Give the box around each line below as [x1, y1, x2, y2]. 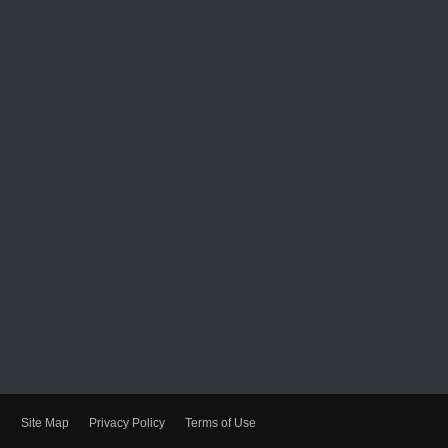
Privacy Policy [89, 416, 165, 430]
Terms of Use [185, 416, 256, 430]
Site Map [21, 416, 69, 430]
